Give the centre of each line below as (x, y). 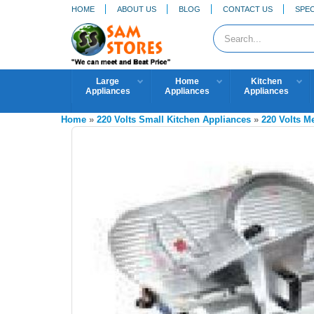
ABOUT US (137, 9)
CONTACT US (248, 9)
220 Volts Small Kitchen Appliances (174, 120)
